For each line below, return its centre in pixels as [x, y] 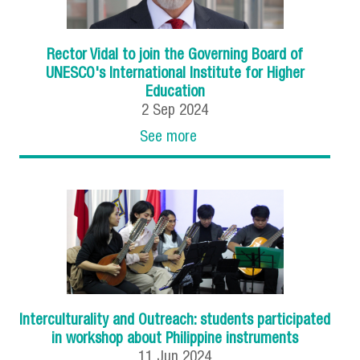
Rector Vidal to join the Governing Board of [175, 55]
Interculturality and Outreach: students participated [175, 321]
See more [169, 137]
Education [175, 92]
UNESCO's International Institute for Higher [175, 74]
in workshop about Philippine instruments [175, 339]
